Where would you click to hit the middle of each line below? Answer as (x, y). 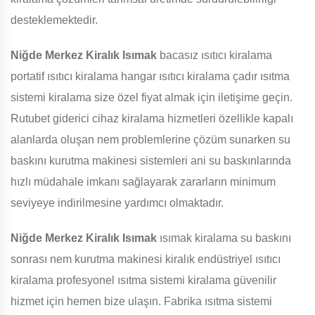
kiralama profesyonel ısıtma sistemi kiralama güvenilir (143, 281)
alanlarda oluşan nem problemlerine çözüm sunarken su (150, 140)
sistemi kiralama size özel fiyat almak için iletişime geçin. (152, 98)
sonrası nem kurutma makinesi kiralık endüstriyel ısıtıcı (146, 259)
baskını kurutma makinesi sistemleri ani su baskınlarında (151, 161)
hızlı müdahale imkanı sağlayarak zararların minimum (143, 182)
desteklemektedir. (54, 20)
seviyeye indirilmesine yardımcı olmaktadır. (117, 203)
